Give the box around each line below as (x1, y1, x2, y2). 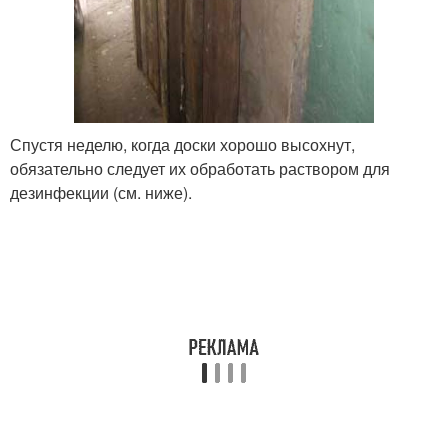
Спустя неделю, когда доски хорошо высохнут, (10, 133, 355, 157)
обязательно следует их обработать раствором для (10, 157, 390, 181)
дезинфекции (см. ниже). (10, 181, 192, 205)
